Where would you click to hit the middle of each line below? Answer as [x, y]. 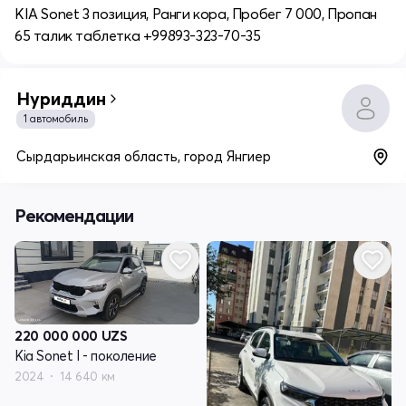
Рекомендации [74, 216]
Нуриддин [61, 99]
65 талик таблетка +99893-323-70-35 [138, 36]
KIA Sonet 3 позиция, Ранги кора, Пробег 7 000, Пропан [196, 14]
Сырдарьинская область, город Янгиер [144, 157]
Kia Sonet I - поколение [86, 355]
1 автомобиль [56, 119]
